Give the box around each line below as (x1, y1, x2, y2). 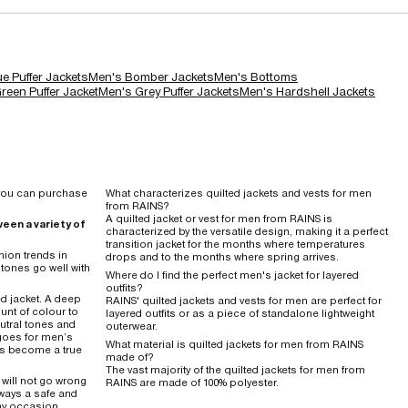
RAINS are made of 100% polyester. (106, 376, 279, 388)
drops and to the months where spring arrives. (106, 250, 339, 262)
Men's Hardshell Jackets (240, 84, 375, 98)
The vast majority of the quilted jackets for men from (106, 363, 365, 375)
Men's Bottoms (214, 69, 298, 84)
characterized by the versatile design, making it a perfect (106, 225, 388, 237)
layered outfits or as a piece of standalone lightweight (106, 307, 374, 319)
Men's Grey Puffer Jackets (98, 84, 240, 98)
